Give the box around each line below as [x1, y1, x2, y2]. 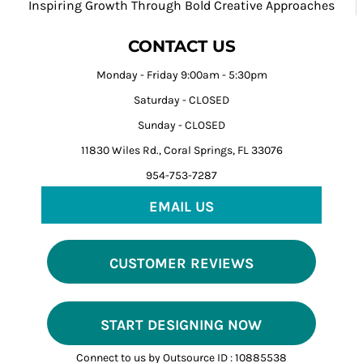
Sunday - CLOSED [138, 117, 225, 132]
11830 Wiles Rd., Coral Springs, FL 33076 [80, 143, 283, 157]
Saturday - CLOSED [134, 92, 229, 107]
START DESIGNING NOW [100, 315, 263, 334]
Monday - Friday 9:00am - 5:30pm [96, 67, 267, 82]
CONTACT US [127, 36, 236, 56]
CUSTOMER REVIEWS [109, 254, 254, 272]
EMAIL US [149, 197, 214, 216]
